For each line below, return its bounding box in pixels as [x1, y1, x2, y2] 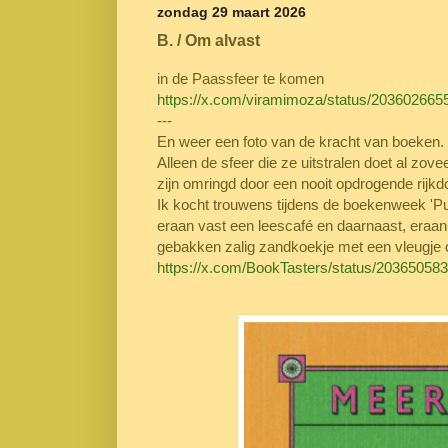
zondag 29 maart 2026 [157, 3, 306, 20]
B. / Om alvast [157, 31, 260, 49]
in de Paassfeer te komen [157, 70, 324, 88]
